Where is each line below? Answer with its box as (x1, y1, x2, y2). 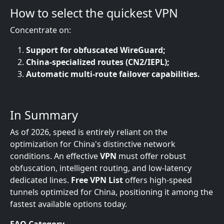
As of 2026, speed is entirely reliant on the (10, 126, 167, 137)
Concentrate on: (10, 24, 71, 35)
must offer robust (116, 150, 186, 161)
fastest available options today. (10, 198, 127, 209)
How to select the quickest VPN (10, 5, 178, 21)
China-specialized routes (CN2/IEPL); (26, 56, 169, 67)
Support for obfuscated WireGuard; (26, 44, 165, 55)
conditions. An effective (10, 150, 100, 161)
